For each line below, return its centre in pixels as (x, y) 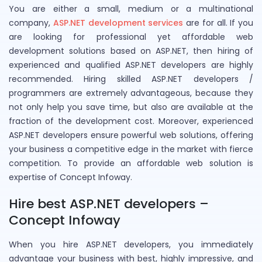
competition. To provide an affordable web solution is (131, 163)
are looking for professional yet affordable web (131, 37)
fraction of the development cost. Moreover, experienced (131, 121)
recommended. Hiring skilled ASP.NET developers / (131, 79)
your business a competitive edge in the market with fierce (131, 149)
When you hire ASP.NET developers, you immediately (131, 244)
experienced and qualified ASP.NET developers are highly (131, 65)
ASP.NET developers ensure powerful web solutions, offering (131, 135)
